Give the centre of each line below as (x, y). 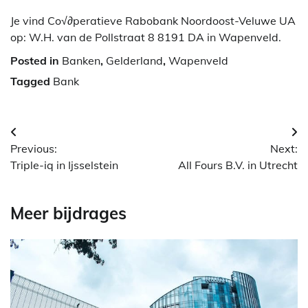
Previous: (34, 149)
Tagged (32, 81)
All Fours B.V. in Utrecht (238, 165)
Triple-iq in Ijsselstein (64, 165)
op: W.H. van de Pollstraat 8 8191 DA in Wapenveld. (146, 37)
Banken (81, 61)
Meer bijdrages (68, 213)
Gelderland (134, 61)
